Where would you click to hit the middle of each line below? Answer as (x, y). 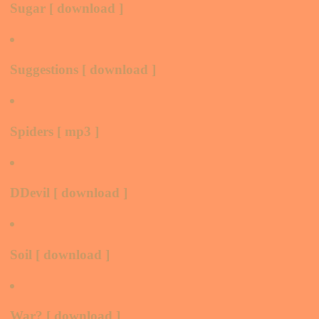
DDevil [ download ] (69, 193)
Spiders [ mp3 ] (54, 131)
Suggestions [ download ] (83, 70)
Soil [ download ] (60, 254)
